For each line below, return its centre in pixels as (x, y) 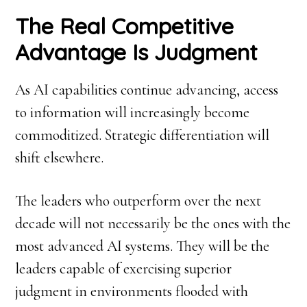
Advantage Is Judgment (137, 52)
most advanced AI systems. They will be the (143, 246)
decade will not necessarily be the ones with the (153, 224)
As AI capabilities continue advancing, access (147, 90)
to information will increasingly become (133, 113)
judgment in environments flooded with (132, 292)
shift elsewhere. (60, 158)
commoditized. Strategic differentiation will (143, 135)
